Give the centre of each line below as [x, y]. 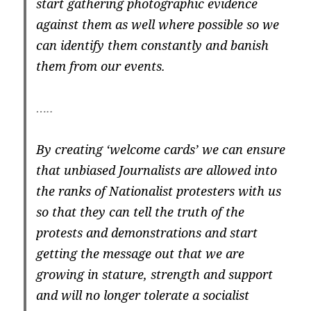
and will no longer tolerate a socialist [143, 295]
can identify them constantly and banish [153, 45]
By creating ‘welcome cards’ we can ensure [161, 150]
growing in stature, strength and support [155, 275]
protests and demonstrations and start [147, 233]
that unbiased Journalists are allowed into [157, 170]
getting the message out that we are [141, 254]
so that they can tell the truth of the [141, 212]
